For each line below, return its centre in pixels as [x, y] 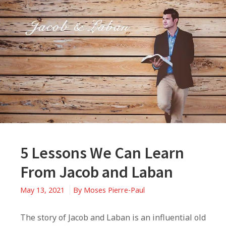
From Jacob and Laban [97, 172]
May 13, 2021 [43, 190]
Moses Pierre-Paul [114, 190]
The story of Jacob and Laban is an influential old [113, 217]
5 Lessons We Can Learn [102, 153]
